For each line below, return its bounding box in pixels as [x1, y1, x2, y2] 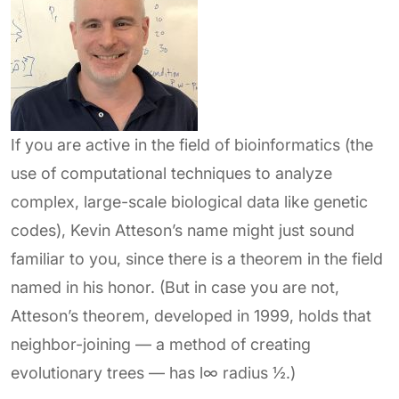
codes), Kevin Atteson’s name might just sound [11, 221, 354, 240]
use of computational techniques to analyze [11, 164, 332, 183]
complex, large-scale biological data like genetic [11, 192, 368, 211]
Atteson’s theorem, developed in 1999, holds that [11, 306, 371, 325]
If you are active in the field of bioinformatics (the [11, 135, 373, 154]
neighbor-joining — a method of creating [11, 335, 311, 354]
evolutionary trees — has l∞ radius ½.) [11, 363, 296, 382]
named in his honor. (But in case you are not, [11, 278, 339, 297]
